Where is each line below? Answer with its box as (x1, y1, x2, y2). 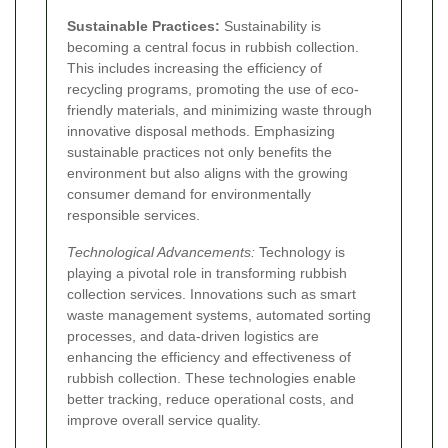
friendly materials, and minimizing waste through (67, 101, 372, 118)
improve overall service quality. (67, 411, 261, 428)
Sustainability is (220, 17, 321, 34)
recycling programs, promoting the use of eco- (67, 80, 359, 97)
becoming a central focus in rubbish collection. (67, 38, 359, 55)
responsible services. (67, 206, 200, 223)
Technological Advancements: (67, 243, 255, 260)
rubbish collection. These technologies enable (67, 369, 356, 386)
